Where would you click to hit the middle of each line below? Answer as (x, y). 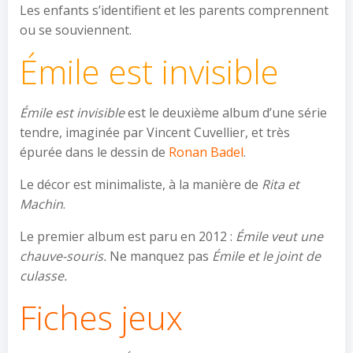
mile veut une (283, 236)
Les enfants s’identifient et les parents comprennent (174, 10)
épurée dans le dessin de (94, 152)
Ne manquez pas (161, 256)
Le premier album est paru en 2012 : (128, 236)
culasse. (43, 276)
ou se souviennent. (76, 30)
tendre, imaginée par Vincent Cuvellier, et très (155, 132)
